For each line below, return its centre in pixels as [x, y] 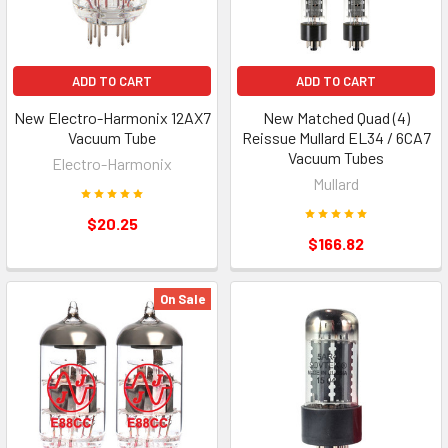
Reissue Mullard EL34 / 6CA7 [336, 137]
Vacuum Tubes [336, 157]
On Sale [182, 299]
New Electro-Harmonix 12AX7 [112, 117]
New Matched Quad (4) [336, 117]
